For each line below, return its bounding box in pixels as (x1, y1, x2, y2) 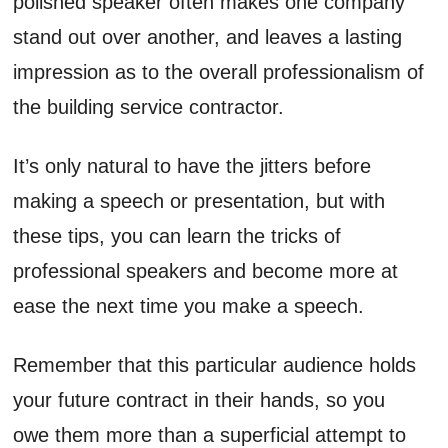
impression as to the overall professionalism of (13, 60, 425, 83)
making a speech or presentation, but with (13, 189, 386, 212)
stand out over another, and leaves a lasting (13, 25, 403, 48)
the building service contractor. (13, 95, 285, 118)
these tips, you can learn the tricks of (13, 224, 342, 247)
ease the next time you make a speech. (13, 294, 365, 317)
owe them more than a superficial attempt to (13, 423, 407, 446)
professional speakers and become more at (13, 259, 399, 282)
